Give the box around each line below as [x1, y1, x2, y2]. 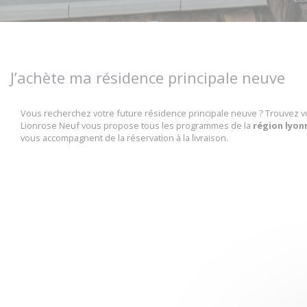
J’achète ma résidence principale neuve [10, 67, 285, 88]
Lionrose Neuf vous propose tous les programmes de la [21, 119, 253, 132]
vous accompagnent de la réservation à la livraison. [21, 132, 228, 144]
